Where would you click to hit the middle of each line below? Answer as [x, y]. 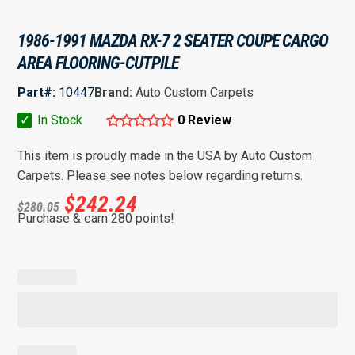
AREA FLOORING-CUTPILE [98, 63]
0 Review [205, 120]
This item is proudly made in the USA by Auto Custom [165, 156]
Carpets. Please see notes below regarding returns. [160, 176]
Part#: [37, 92]
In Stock [59, 120]
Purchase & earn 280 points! [96, 218]
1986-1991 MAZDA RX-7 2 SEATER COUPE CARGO [173, 41]
